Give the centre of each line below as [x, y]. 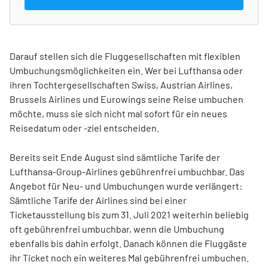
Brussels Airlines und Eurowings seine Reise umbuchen [127, 99]
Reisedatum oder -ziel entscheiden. [84, 127]
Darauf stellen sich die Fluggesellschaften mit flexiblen [125, 56]
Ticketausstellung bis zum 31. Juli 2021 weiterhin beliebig [129, 214]
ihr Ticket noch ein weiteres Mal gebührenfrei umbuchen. [129, 257]
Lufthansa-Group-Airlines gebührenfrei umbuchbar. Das [127, 171]
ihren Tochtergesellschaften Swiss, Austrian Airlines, [121, 84]
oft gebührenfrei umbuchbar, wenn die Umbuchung [117, 229]
